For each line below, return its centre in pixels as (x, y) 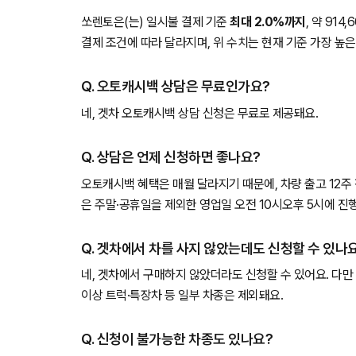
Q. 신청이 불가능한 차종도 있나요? (177, 339)
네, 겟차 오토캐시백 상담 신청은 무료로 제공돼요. (199, 113)
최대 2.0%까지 (268, 22)
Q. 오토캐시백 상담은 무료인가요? (176, 87)
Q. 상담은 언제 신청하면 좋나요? (171, 157)
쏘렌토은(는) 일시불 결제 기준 (155, 22)
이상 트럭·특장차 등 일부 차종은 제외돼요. (182, 296)
